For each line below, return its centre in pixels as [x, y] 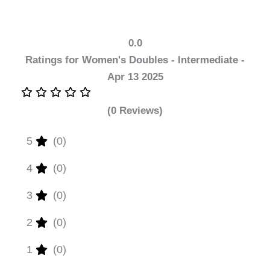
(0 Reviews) [135, 110]
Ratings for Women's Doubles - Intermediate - [135, 60]
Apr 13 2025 [135, 77]
